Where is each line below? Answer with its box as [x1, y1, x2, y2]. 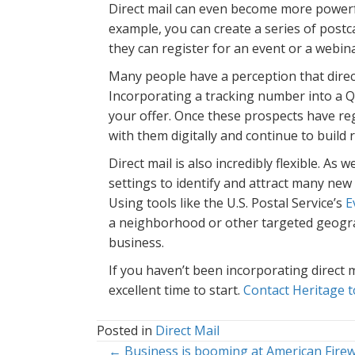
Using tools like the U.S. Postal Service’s [109, 193, 345, 212]
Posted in [97, 321, 155, 339]
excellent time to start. [109, 281, 243, 299]
